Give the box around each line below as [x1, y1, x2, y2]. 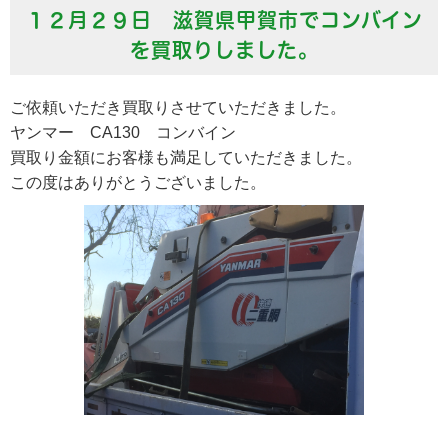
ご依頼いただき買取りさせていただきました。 [10, 99, 346, 116]
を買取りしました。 [129, 40, 319, 60]
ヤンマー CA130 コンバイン [10, 124, 236, 141]
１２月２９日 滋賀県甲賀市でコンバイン [25, 10, 423, 30]
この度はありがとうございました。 [10, 174, 266, 191]
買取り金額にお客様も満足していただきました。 [10, 149, 362, 166]
